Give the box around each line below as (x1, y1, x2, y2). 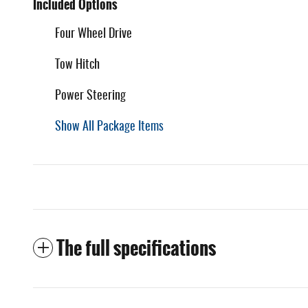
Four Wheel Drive (55, 27, 132, 41)
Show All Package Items (55, 120, 164, 133)
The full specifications (56, 233, 216, 263)
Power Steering (55, 89, 126, 102)
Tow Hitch (55, 58, 100, 71)
